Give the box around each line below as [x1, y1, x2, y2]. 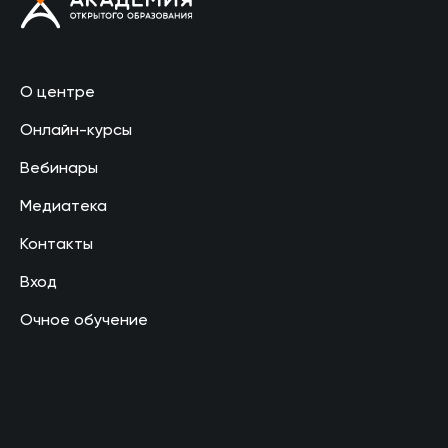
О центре [20, 85, 95, 101]
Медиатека [20, 199, 107, 215]
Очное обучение [20, 313, 148, 329]
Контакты [20, 237, 93, 253]
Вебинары [20, 161, 98, 177]
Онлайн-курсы [20, 123, 132, 139]
